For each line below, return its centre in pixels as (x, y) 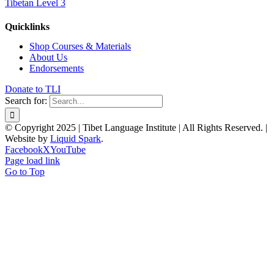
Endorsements (57, 68)
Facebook (24, 150)
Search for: (26, 101)
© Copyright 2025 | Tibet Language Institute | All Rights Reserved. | (136, 128)
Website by (28, 139)
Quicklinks (27, 27)
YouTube (68, 150)
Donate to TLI (33, 89)
